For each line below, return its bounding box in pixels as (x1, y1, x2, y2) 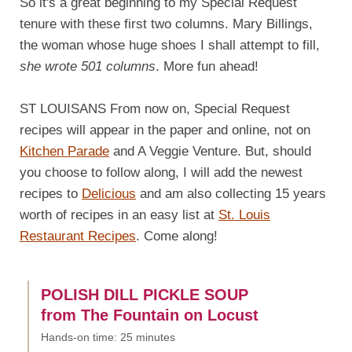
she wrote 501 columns (20, 58, 156, 74)
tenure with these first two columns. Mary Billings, (20, 16, 313, 31)
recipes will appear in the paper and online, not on (20, 122, 310, 137)
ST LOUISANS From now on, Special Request (20, 101, 290, 116)
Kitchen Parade (20, 143, 109, 159)
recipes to (20, 185, 82, 201)
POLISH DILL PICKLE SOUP (41, 285, 248, 303)
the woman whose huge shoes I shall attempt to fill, (20, 37, 320, 53)
